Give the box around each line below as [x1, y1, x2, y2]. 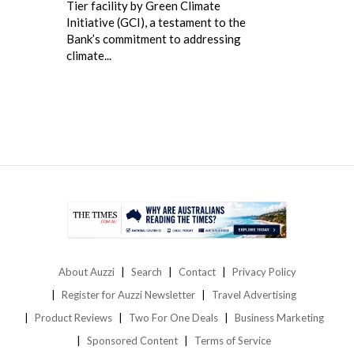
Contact [178, 265, 216, 278]
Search [130, 265, 162, 278]
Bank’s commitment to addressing [66, 32, 241, 47]
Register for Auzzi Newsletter [62, 288, 195, 301]
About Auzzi [58, 265, 115, 278]
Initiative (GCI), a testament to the [66, 15, 246, 30]
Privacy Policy [232, 265, 296, 278]
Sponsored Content [87, 333, 178, 347]
